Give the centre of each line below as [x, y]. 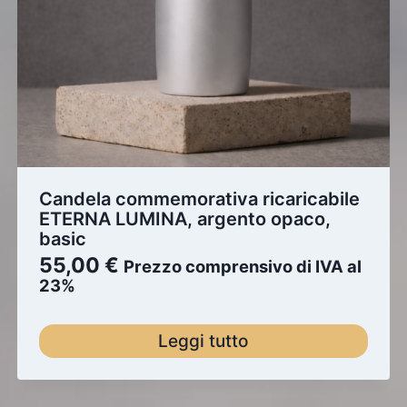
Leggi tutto [203, 341]
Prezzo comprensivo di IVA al [242, 266]
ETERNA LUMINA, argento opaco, [184, 218]
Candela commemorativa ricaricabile [199, 199]
